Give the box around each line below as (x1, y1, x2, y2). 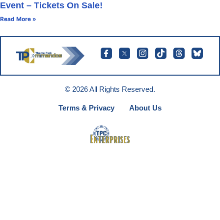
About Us (129, 103, 162, 112)
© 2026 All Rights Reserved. (65, 84, 155, 93)
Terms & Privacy (58, 103, 114, 112)
